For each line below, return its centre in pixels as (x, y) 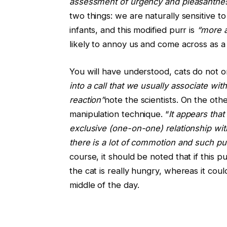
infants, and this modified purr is (133, 30)
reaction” (87, 100)
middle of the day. (104, 185)
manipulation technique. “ (119, 114)
